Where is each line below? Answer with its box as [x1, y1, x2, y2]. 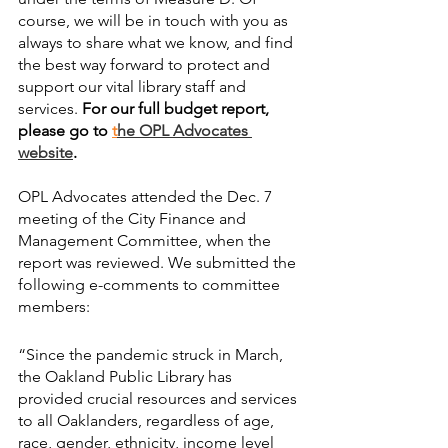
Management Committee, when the [18, 231, 275, 251]
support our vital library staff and [18, 77, 250, 97]
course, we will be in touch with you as [18, 11, 292, 31]
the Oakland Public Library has [18, 366, 236, 386]
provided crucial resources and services [18, 388, 301, 408]
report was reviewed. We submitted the [18, 253, 300, 273]
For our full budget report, [82, 99, 273, 119]
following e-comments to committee [18, 275, 284, 295]
